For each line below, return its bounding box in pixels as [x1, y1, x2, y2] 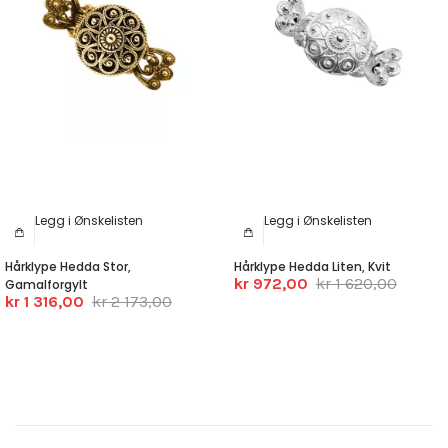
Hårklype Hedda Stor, [5, 258, 131, 276]
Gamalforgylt [5, 276, 88, 294]
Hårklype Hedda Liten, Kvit [234, 258, 391, 276]
